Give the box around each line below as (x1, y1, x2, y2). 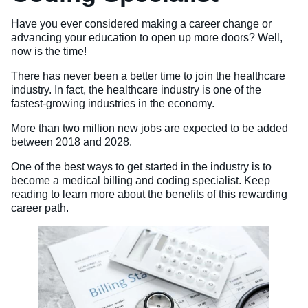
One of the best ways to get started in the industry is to (11, 161, 272, 173)
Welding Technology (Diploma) (22, 41, 173, 52)
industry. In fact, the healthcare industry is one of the (11, 84, 261, 96)
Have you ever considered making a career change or (11, 18, 272, 30)
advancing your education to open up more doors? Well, (11, 32, 283, 43)
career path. (11, 202, 71, 214)
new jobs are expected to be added (115, 122, 288, 134)
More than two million (11, 122, 115, 134)
